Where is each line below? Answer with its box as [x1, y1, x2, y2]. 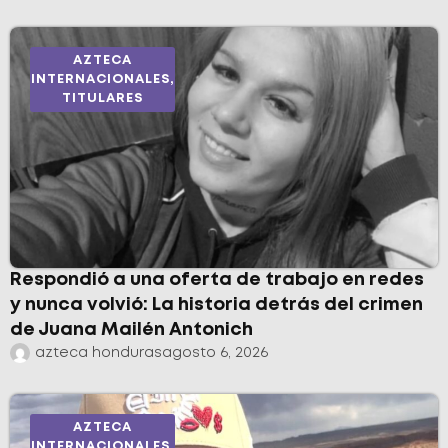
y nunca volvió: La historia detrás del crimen [10, 296, 423, 313]
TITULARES [62, 92, 143, 104]
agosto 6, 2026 [162, 346, 268, 359]
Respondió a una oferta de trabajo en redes [10, 271, 424, 288]
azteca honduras [35, 346, 162, 359]
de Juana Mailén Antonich [10, 321, 253, 338]
